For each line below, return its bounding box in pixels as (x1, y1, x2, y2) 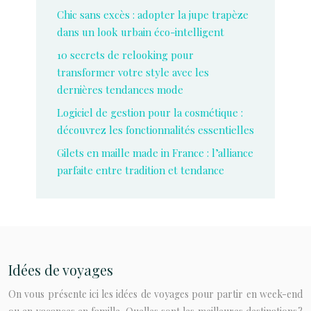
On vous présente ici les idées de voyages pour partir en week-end (8, 287, 303, 301)
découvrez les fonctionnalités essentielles (57, 123, 254, 137)
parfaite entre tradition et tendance (57, 163, 224, 177)
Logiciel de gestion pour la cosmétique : (57, 106, 243, 119)
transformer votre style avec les (57, 65, 209, 79)
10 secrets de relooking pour (57, 48, 194, 62)
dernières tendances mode (57, 83, 183, 96)
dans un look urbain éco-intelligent (57, 25, 224, 39)
